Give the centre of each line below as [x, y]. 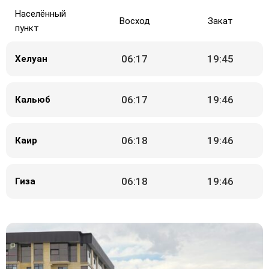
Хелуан [32, 59]
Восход [134, 21]
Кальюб [33, 99]
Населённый [41, 14]
